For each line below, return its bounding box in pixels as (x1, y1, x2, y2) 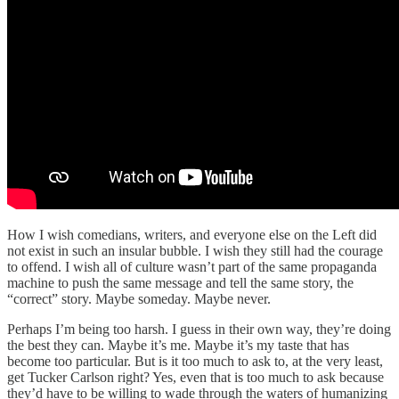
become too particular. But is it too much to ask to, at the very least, (7, 353, 383, 369)
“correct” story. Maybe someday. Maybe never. (7, 290, 271, 306)
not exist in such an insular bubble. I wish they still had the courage (7, 242, 383, 258)
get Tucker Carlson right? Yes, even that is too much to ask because (7, 369, 384, 385)
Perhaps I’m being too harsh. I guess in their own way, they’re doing (7, 321, 391, 337)
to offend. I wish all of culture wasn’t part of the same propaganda (7, 258, 377, 274)
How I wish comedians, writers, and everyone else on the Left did (7, 226, 377, 242)
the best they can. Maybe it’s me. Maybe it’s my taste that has (7, 337, 349, 353)
